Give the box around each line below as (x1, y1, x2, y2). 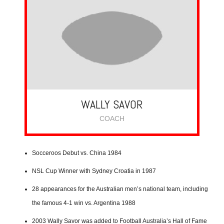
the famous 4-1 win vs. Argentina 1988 (32, 199, 135, 206)
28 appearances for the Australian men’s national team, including (32, 185, 208, 192)
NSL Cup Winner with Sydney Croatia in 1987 (32, 167, 156, 174)
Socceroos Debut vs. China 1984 (32, 149, 121, 156)
